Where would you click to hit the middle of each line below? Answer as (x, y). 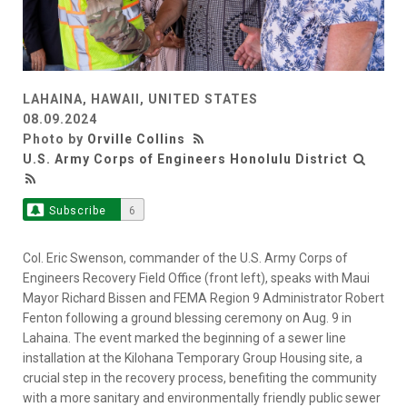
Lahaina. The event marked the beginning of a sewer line (184, 338)
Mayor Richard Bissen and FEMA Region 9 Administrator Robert (203, 298)
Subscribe (77, 211)
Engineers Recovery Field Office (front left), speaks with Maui (196, 278)
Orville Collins (136, 139)
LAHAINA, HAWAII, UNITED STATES (140, 99)
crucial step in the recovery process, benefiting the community (200, 378)
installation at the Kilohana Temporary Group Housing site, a (193, 358)
